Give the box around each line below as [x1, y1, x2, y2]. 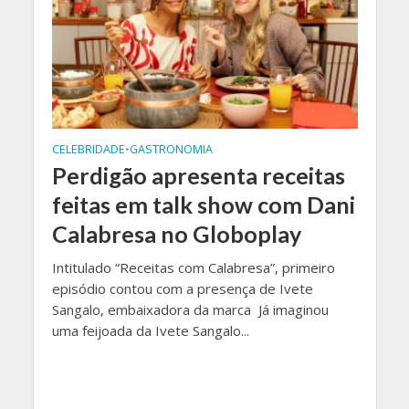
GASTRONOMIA [129, 142, 213, 158]
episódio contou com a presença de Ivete [51, 279, 313, 299]
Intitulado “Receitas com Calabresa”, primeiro [51, 258, 335, 278]
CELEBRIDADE [51, 142, 125, 158]
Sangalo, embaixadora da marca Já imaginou [51, 300, 329, 320]
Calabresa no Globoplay [51, 220, 301, 248]
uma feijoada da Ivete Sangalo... [51, 321, 249, 341]
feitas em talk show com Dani [51, 191, 355, 219]
